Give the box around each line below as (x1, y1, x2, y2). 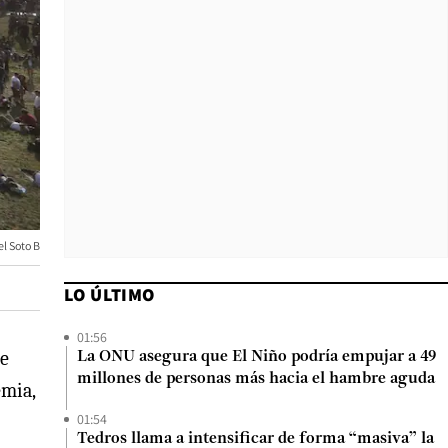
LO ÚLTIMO (64, 283, 155, 306)
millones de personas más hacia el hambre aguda (77, 371, 435, 387)
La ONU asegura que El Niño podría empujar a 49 (77, 349, 436, 365)
